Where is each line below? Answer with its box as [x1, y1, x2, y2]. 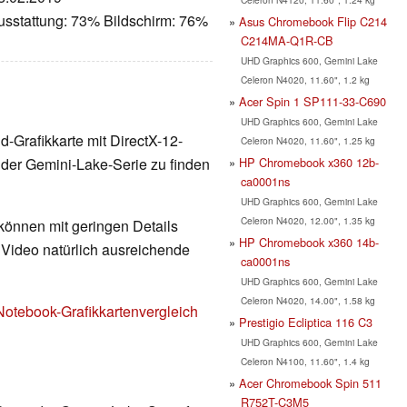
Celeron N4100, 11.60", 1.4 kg [240, 353, 370, 368]
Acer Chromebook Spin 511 [239, 373, 382, 392]
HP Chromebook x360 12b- [239, 153, 379, 171]
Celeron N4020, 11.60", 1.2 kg [240, 72, 370, 86]
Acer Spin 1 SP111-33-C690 [239, 92, 386, 110]
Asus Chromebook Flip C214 [239, 12, 387, 30]
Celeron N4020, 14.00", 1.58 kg [240, 293, 375, 307]
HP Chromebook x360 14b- [239, 233, 379, 251]
